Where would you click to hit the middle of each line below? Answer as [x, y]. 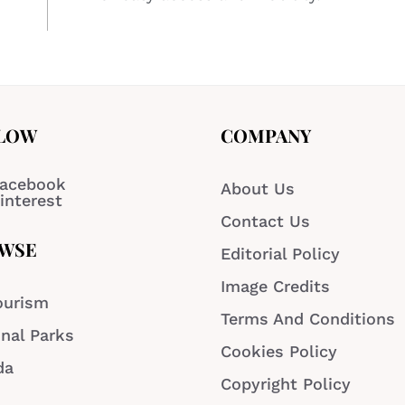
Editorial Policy [280, 253]
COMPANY [266, 135]
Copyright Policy [286, 383]
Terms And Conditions [308, 318]
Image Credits [275, 286]
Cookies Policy [279, 351]
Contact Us [265, 221]
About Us [258, 188]
